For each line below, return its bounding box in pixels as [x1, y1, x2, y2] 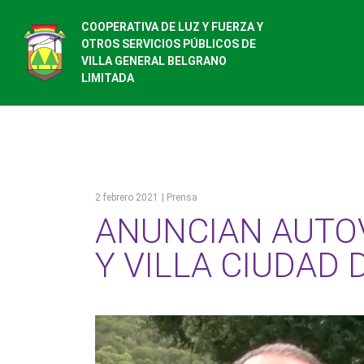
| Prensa [162, 192, 197, 204]
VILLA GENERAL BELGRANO [81, 54, 227, 68]
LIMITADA [81, 71, 134, 85]
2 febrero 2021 [95, 192, 158, 204]
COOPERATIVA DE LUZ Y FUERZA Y [81, 20, 263, 34]
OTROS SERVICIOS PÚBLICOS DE [81, 37, 256, 51]
